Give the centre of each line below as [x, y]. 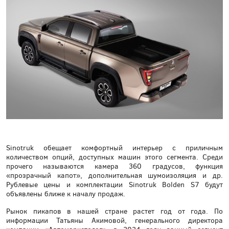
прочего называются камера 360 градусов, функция [114, 167]
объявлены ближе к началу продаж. [66, 194]
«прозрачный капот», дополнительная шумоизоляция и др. [114, 176]
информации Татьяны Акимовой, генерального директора [114, 221]
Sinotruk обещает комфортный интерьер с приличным [114, 148]
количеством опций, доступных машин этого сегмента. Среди [114, 157]
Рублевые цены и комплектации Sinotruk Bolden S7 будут [114, 185]
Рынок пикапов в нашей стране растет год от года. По [114, 212]
